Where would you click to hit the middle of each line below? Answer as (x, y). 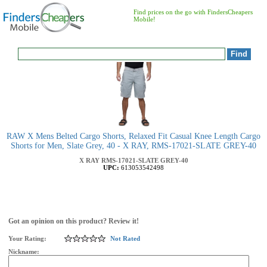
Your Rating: (27, 238)
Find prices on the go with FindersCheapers (193, 12)
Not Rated (125, 238)
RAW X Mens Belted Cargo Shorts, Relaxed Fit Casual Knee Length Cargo (133, 136)
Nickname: (25, 252)
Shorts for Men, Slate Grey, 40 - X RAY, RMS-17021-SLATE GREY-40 (133, 146)
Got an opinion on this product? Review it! (74, 221)
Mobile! (145, 19)
